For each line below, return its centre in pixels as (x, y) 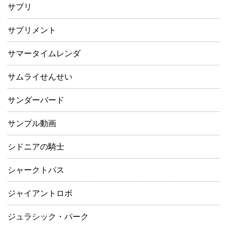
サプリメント (32, 30)
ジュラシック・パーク (48, 216)
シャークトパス (36, 170)
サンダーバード (36, 100)
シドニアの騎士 (36, 146)
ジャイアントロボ (40, 193)
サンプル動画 (32, 123)
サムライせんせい (40, 77)
